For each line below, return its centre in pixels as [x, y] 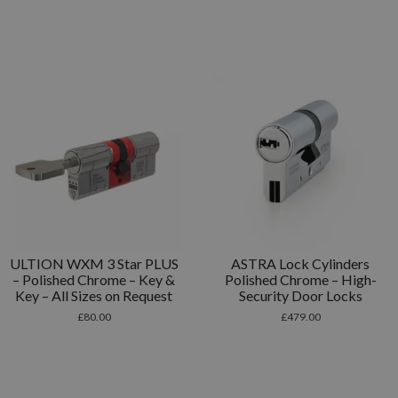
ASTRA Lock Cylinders [301, 264]
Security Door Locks [300, 296]
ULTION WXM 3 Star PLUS [94, 264]
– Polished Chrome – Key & [94, 280]
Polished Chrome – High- [300, 280]
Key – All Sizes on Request [94, 296]
